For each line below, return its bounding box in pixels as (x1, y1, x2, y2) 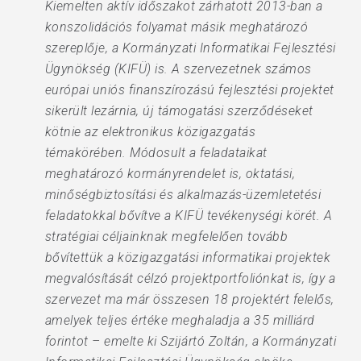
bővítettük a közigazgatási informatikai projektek (44, 250, 331, 265)
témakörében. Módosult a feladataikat (44, 145, 268, 160)
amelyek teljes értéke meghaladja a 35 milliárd (44, 313, 315, 328)
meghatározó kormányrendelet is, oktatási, (44, 166, 296, 181)
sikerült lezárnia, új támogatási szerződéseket (44, 103, 313, 118)
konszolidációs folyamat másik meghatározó (44, 19, 309, 35)
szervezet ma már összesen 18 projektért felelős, (44, 292, 334, 307)
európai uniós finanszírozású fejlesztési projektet (44, 82, 334, 98)
